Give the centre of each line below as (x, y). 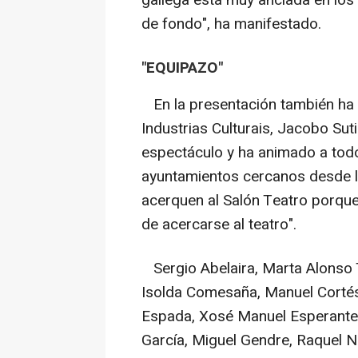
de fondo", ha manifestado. (231, 24)
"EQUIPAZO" (182, 68)
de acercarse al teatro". (219, 224)
